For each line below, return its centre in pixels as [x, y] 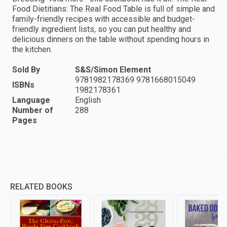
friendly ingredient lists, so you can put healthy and [102, 29]
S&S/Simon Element [113, 70]
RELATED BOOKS [41, 187]
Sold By [26, 70]
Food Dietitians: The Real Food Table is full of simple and [113, 9]
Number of [33, 110]
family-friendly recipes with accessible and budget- [104, 19]
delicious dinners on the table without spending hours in [111, 40]
